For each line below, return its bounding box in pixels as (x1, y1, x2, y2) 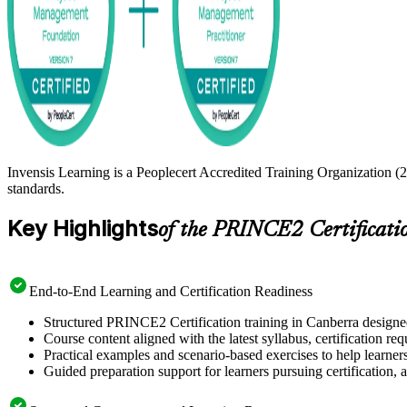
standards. (7, 180, 65, 196)
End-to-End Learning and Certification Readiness (29, 283, 313, 299)
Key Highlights (7, 214, 158, 242)
